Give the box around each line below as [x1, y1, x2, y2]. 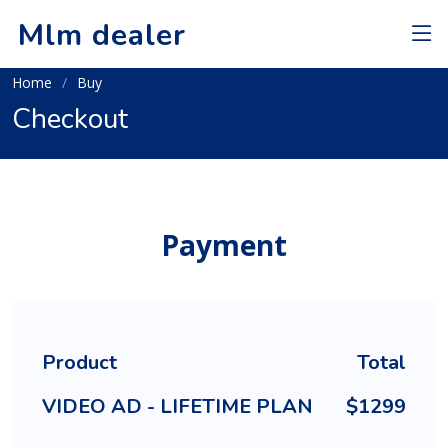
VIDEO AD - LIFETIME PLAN [42, 393, 313, 420]
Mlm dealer [18, 14, 186, 56]
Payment [161, 226, 287, 264]
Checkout [12, 100, 128, 138]
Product [42, 349, 117, 376]
